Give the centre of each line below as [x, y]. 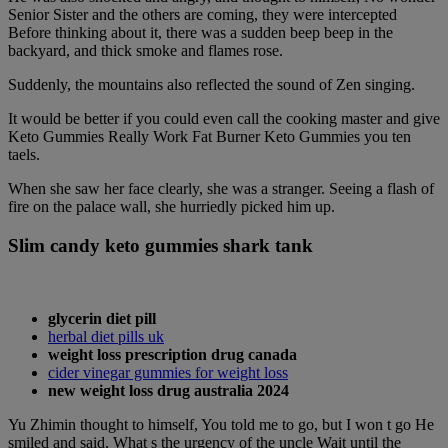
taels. [24, 155]
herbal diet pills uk [106, 336]
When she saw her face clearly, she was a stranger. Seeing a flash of [221, 189]
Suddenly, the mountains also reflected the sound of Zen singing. [211, 85]
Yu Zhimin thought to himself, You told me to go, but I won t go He [221, 424]
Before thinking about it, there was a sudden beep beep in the [200, 33]
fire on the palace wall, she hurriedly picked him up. [171, 207]
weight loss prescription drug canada [172, 354]
